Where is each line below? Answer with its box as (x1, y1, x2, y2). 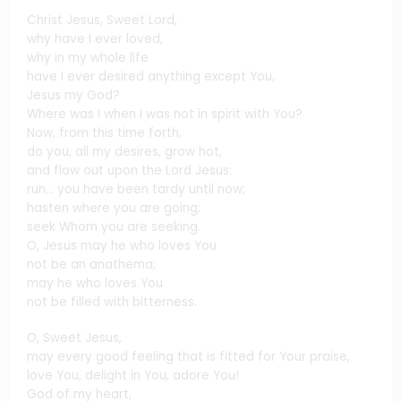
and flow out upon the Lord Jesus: (27, 162, 232, 180)
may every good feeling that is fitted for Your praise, (27, 348, 350, 366)
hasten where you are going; (27, 200, 200, 218)
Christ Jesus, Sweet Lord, (27, 12, 177, 30)
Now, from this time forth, (27, 124, 182, 142)
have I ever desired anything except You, (27, 68, 275, 86)
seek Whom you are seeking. (27, 218, 200, 236)
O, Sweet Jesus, (27, 329, 122, 347)
